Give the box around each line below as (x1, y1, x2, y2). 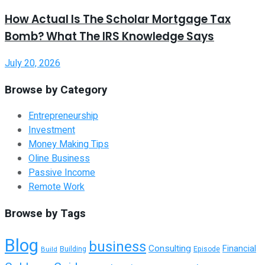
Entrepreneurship (28, 109, 98, 124)
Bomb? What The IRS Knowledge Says (5, 28, 214, 45)
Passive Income (28, 166, 95, 180)
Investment (28, 123, 75, 138)
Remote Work (28, 180, 85, 195)
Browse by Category (5, 81, 107, 98)
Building (60, 243, 86, 254)
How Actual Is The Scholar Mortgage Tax (5, 11, 231, 28)
